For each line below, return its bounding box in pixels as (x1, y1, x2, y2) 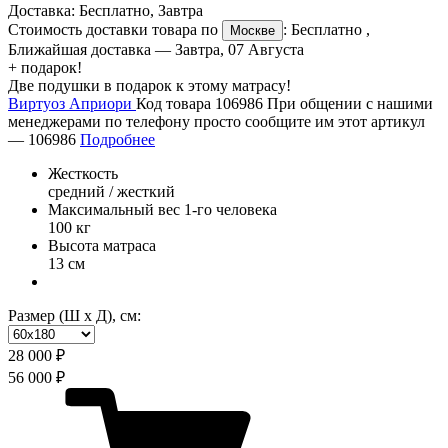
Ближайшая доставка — (8, 41, 175, 59)
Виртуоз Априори (8, 95, 136, 113)
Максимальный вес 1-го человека (48, 201, 277, 219)
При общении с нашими (267, 95, 433, 113)
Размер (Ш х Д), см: (8, 307, 141, 325)
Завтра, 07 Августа (175, 41, 304, 59)
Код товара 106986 (136, 95, 267, 113)
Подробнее (80, 131, 155, 149)
